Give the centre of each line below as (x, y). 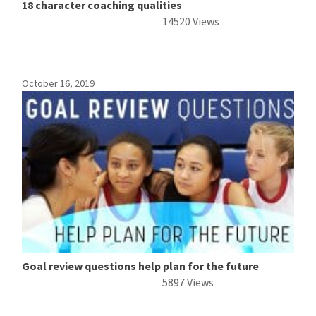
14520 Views (190, 21)
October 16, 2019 (59, 83)
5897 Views (188, 282)
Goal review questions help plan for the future (141, 266)
